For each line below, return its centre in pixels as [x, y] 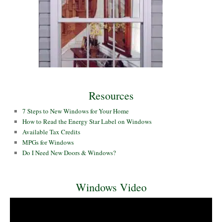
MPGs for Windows [48, 142]
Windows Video [111, 187]
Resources [111, 95]
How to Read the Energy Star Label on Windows [87, 121]
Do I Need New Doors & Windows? [69, 153]
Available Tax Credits [51, 132]
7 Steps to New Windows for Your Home [76, 111]
